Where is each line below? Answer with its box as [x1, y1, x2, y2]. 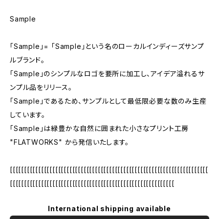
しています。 [10, 110, 45, 119]
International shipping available [48, 204, 171, 213]
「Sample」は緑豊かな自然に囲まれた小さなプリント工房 [10, 124, 189, 132]
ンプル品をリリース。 [10, 83, 72, 91]
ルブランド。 [10, 56, 45, 64]
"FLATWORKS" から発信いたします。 [10, 138, 129, 146]
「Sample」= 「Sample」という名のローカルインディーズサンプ [10, 42, 204, 50]
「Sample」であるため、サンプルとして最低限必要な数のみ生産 [10, 97, 207, 105]
